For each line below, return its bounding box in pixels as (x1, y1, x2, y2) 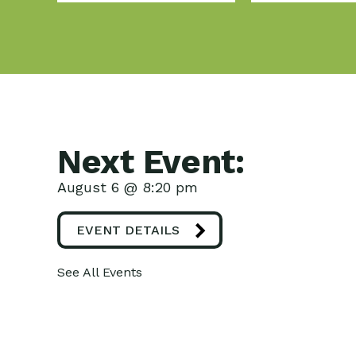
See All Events (57, 265, 142, 280)
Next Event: (57, 142, 245, 181)
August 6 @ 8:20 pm (57, 179, 198, 195)
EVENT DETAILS (76, 222, 180, 238)
